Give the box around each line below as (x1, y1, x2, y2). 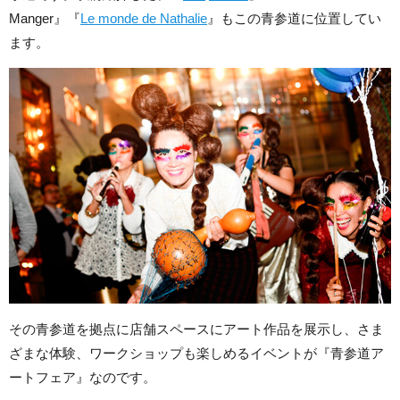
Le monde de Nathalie (80, 11, 207, 27)
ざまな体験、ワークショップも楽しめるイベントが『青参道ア (9, 345, 384, 361)
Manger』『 (9, 11, 80, 27)
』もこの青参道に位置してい (207, 11, 381, 27)
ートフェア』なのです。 (9, 369, 156, 385)
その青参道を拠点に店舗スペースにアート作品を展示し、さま (9, 321, 384, 337)
